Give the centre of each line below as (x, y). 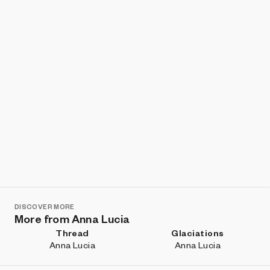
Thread (72, 233)
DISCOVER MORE (45, 206)
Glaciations (198, 233)
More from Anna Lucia (72, 218)
